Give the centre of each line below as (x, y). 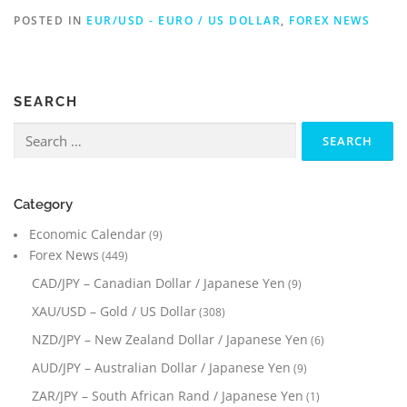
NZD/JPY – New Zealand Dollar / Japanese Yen (170, 339)
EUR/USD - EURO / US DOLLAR (184, 20)
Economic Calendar (88, 233)
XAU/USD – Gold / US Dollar (114, 311)
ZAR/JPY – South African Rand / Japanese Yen (168, 395)
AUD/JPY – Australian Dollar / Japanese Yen (161, 367)
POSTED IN (50, 20)
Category (43, 203)
